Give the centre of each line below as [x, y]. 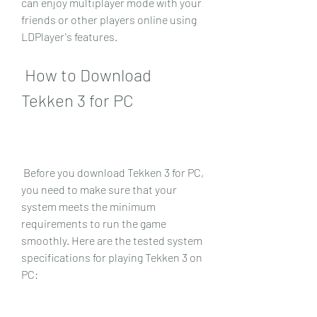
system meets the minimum [88, 206]
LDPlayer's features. [69, 36]
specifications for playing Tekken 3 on [112, 257]
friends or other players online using [109, 19]
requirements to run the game [94, 223]
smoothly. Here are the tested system [112, 240]
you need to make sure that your [99, 189]
